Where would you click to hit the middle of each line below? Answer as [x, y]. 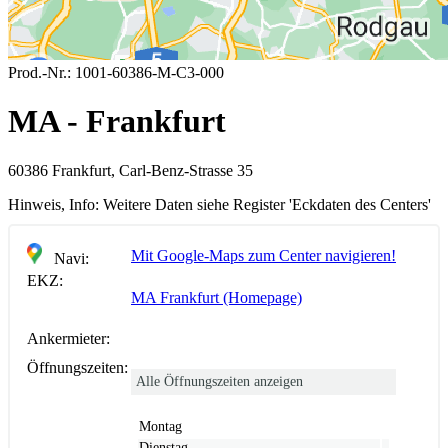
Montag [160, 426]
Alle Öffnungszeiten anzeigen [219, 381]
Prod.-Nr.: [39, 72]
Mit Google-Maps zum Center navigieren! [263, 255]
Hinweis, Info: [53, 204]
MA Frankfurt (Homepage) [216, 297]
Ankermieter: [68, 338]
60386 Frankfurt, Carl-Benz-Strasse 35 [130, 170]
